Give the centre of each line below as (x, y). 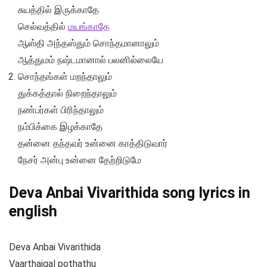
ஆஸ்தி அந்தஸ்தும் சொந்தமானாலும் (89, 44)
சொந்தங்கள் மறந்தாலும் (65, 77)
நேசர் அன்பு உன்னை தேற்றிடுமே (80, 160)
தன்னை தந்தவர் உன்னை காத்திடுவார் (93, 144)
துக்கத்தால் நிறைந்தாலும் (67, 94)
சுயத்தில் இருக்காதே (58, 10)
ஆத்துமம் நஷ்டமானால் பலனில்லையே (91, 60)
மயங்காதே (89, 27)
